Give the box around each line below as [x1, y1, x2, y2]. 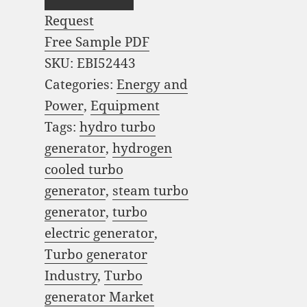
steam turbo [112, 182, 188, 200]
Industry [44, 267, 97, 285]
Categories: [44, 75, 116, 94]
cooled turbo [44, 160, 123, 179]
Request [44, 12, 94, 30]
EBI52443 [76, 54, 136, 73]
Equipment [90, 97, 160, 115]
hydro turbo [79, 118, 156, 136]
